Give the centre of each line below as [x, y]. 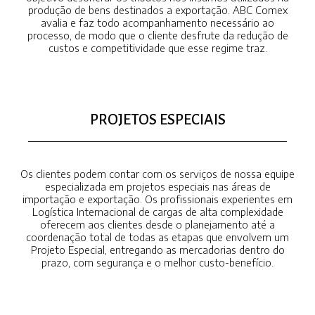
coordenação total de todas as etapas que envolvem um [157, 237]
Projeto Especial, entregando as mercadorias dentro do [157, 250]
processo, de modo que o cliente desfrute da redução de [157, 36]
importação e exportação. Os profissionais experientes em [157, 199]
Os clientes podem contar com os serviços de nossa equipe [157, 174]
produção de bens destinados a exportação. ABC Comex [157, 10]
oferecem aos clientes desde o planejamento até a [157, 225]
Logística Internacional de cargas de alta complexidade [157, 212]
